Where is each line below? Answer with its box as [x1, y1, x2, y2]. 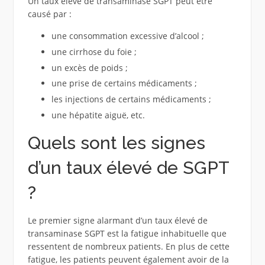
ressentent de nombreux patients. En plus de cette [27, 240, 230, 252]
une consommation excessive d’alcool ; [51, 30, 204, 42]
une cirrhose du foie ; [51, 46, 137, 58]
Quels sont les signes [27, 132, 205, 153]
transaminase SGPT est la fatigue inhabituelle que [27, 227, 227, 239]
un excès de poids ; [51, 62, 128, 73]
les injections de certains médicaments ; [51, 93, 211, 105]
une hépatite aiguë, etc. [51, 109, 145, 121]
